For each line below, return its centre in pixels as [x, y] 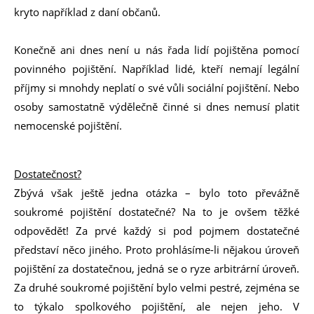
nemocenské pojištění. [69, 125]
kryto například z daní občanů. [89, 12]
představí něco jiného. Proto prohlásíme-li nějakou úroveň [157, 250]
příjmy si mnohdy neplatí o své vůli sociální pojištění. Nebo [157, 88]
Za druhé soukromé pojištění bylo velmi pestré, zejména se [157, 287]
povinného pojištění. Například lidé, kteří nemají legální [157, 69]
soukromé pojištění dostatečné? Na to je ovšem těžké [157, 212]
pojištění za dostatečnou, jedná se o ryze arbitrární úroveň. [157, 268]
